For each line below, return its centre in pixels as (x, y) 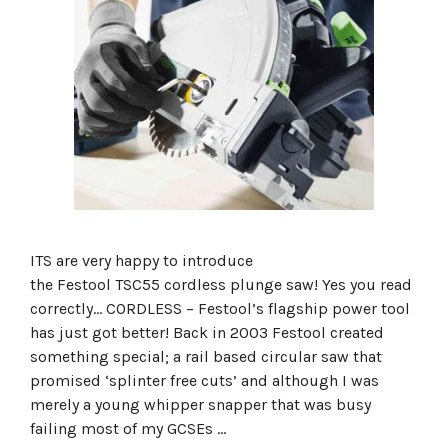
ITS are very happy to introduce (141, 260)
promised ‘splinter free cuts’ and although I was (204, 380)
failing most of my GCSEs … (128, 428)
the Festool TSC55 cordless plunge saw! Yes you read (221, 284)
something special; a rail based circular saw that (206, 356)
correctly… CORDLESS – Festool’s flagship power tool (220, 308)
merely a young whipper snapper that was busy (200, 404)
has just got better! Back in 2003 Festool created (207, 332)
